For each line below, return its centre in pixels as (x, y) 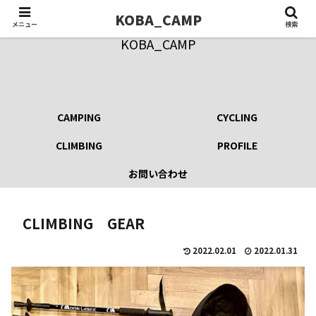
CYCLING (237, 117)
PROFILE (237, 145)
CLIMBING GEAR (84, 223)
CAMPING (79, 117)
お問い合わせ (158, 174)
